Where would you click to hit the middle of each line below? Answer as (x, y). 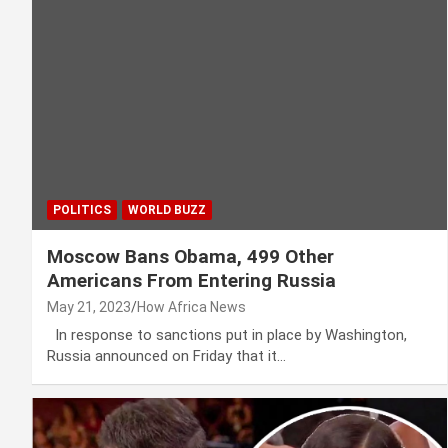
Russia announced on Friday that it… (166, 356)
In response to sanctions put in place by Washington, (227, 335)
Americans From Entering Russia (191, 281)
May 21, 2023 (89, 307)
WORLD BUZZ (167, 210)
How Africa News (191, 307)
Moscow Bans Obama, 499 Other (190, 257)
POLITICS (82, 210)
